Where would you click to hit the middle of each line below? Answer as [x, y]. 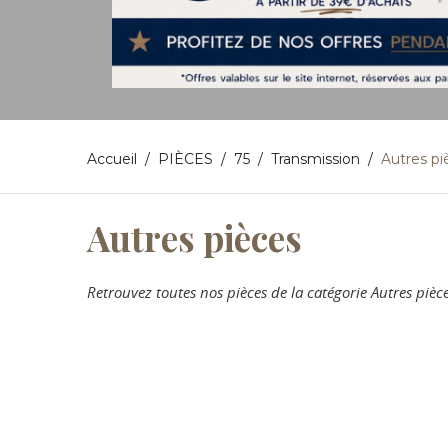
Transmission [315, 158]
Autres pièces [194, 237]
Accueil [112, 158]
